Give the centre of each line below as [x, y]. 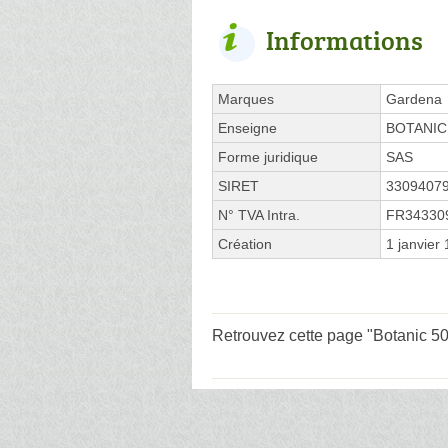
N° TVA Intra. [259, 214]
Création [245, 243]
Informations [344, 39]
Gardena [414, 98]
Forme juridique [268, 156]
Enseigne [247, 127]
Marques [246, 98]
